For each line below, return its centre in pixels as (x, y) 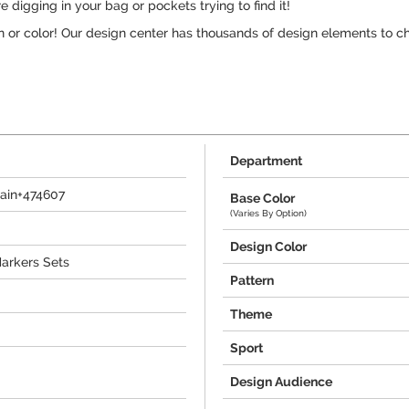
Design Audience (281, 382)
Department (266, 161)
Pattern (252, 280)
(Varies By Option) (268, 213)
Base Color (262, 198)
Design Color (268, 246)
